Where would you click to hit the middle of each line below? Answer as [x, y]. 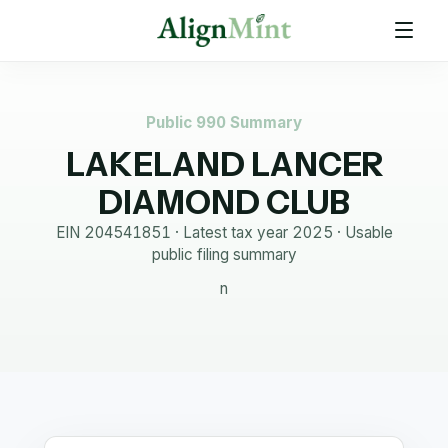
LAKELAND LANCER [224, 164]
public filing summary [224, 254]
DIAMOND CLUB [224, 202]
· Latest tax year [231, 232]
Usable [368, 232]
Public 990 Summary [224, 122]
